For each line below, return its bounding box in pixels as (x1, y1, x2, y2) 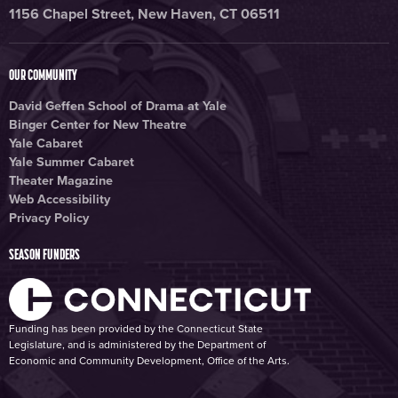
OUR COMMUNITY (9, 65, 77, 84)
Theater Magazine (9, 172, 113, 188)
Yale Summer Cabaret (9, 154, 134, 170)
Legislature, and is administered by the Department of (9, 338, 266, 352)
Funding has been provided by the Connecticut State (9, 322, 263, 336)
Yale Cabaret (9, 135, 83, 151)
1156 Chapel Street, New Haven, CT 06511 (9, 4, 280, 23)
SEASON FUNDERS (9, 244, 80, 263)
